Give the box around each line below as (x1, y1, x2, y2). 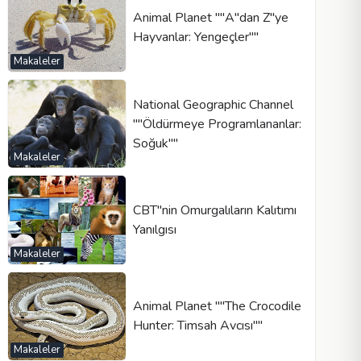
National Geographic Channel (132, 95, 293, 114)
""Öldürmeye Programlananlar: (132, 114, 301, 133)
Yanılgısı (132, 220, 176, 239)
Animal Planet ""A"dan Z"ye (132, 9, 288, 27)
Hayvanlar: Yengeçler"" (132, 28, 259, 47)
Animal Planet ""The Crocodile (132, 297, 301, 316)
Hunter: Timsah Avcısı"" (132, 317, 263, 335)
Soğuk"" (132, 134, 178, 152)
